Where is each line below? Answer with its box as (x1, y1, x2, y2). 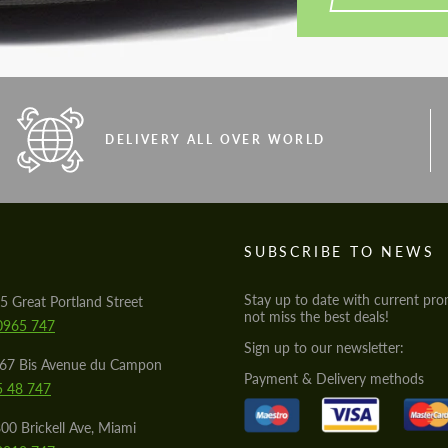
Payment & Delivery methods (244, 370, 424, 387)
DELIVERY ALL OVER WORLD (105, 132, 326, 147)
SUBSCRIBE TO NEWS (244, 243, 435, 260)
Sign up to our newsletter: (244, 339, 404, 356)
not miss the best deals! (244, 308, 389, 325)
